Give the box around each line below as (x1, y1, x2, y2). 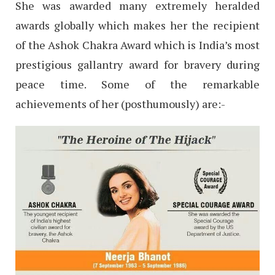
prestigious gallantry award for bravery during (15, 57, 260, 72)
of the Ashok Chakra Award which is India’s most (15, 37, 260, 53)
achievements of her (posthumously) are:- (15, 96, 225, 112)
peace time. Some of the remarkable (15, 77, 260, 92)
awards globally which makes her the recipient (15, 18, 260, 33)
